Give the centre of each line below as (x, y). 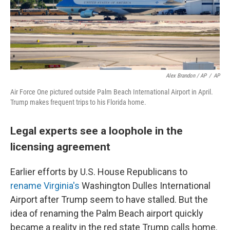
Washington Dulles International (145, 186)
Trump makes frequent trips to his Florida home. (78, 102)
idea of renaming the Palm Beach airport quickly (107, 213)
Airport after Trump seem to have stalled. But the (109, 199)
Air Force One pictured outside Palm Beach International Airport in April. (112, 92)
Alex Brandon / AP (186, 76)
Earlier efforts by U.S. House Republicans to (99, 172)
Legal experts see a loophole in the (97, 131)
